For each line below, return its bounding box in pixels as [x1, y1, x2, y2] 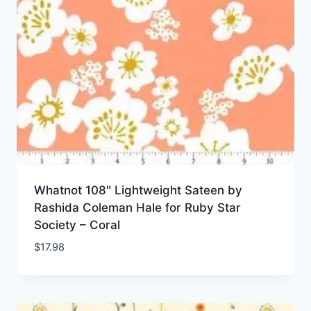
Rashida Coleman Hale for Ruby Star [33, 200, 241, 215]
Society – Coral [33, 217, 120, 232]
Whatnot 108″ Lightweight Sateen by [33, 183, 242, 197]
